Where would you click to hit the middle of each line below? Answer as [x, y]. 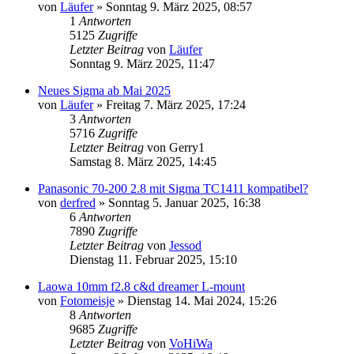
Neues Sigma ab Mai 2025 [104, 90]
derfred [78, 202]
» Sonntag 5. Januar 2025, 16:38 [178, 202]
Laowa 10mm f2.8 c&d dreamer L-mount [141, 286]
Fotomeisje [87, 300]
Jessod [185, 245]
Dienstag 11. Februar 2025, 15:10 [153, 259]
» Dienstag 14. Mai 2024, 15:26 [196, 300]
